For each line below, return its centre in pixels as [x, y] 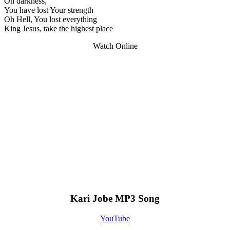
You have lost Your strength [49, 10]
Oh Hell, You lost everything [51, 19]
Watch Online [115, 46]
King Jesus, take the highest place [59, 28]
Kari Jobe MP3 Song [115, 199]
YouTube [115, 219]
